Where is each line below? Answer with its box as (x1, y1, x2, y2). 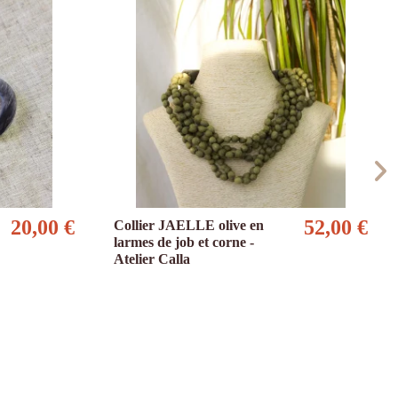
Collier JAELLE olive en (114, 218, 264, 234)
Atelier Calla (114, 251, 190, 267)
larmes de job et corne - (114, 235, 254, 251)
